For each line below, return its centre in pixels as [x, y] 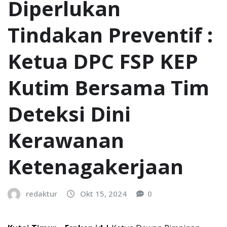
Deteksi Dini [69, 113]
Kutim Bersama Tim [108, 87]
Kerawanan [66, 140]
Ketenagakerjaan [96, 166]
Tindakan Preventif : [110, 34]
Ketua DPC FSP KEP [103, 61]
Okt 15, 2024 [103, 193]
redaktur [42, 193]
